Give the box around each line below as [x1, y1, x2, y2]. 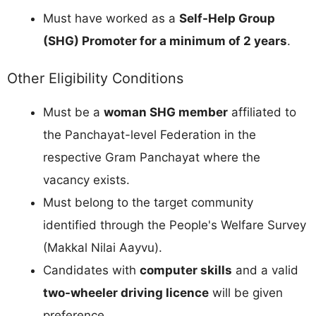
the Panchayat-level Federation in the [43, 127, 256, 142]
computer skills [140, 262, 232, 277]
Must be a [43, 104, 104, 119]
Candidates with [43, 262, 140, 277]
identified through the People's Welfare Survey [43, 217, 306, 232]
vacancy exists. [43, 172, 130, 187]
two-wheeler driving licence [43, 285, 209, 300]
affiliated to [228, 104, 296, 119]
